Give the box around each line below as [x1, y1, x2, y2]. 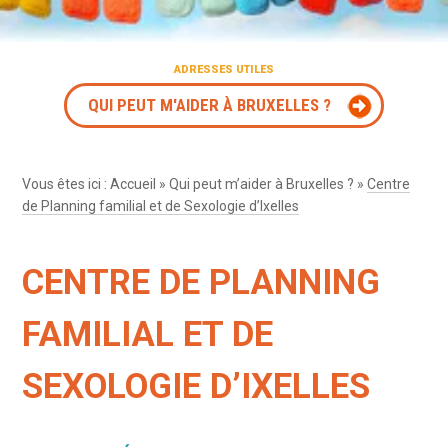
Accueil [110, 175, 157, 192]
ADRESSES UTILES [174, 62, 274, 76]
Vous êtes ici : [22, 175, 111, 192]
